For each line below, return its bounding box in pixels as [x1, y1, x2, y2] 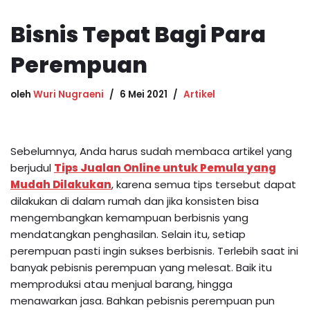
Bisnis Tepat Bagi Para [10, 18, 266, 50]
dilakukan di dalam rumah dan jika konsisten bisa [10, 193, 259, 208]
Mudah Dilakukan [10, 176, 111, 192]
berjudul [10, 160, 54, 175]
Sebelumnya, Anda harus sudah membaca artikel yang [10, 143, 292, 158]
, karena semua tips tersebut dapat [111, 176, 296, 192]
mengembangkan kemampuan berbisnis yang [10, 210, 248, 225]
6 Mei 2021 [120, 87, 167, 101]
